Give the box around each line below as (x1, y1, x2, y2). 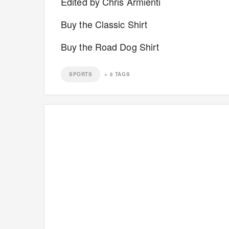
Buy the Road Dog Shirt (61, 40, 165, 54)
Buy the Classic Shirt (61, 17, 148, 31)
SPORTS (69, 71, 93, 78)
